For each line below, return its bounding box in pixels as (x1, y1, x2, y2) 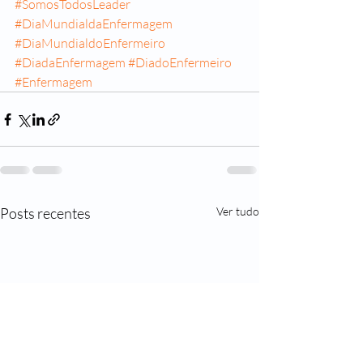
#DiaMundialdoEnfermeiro (15, 35, 165, 51)
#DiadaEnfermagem (15, 54, 126, 70)
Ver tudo (216, 204, 259, 218)
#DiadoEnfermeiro (128, 54, 232, 70)
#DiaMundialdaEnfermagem (15, 15, 173, 32)
